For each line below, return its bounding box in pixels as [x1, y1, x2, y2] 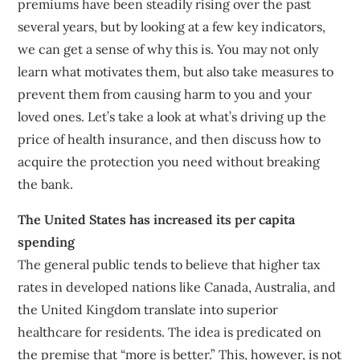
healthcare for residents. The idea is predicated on [18, 323, 322, 340]
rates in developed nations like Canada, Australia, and [18, 278, 337, 295]
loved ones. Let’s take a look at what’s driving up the [18, 108, 327, 125]
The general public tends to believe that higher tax [18, 256, 321, 272]
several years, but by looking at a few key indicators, [18, 18, 326, 35]
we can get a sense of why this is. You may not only [18, 40, 319, 57]
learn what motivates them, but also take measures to [18, 63, 334, 80]
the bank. [18, 175, 74, 192]
